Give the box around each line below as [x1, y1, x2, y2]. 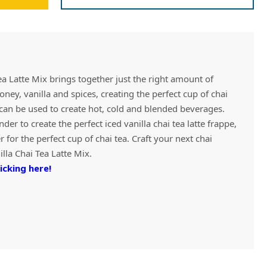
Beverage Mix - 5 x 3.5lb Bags [118, 39, 236, 51]
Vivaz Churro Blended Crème [119, 27, 235, 39]
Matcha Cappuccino [137, 27, 218, 39]
